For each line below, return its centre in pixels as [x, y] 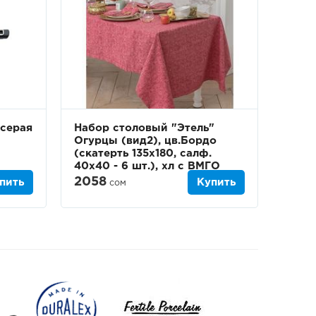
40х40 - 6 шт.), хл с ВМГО [147, 166]
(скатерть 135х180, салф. [143, 153]
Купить [216, 182]
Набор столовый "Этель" [144, 128]
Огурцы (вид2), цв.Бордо [145, 140]
